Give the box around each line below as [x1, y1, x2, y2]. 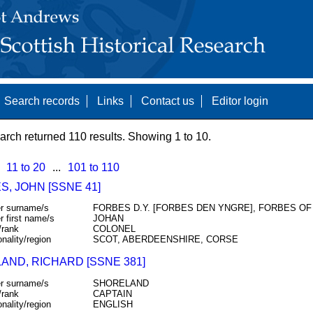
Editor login [211, 95, 268, 107]
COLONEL [92, 224, 136, 235]
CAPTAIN [92, 288, 132, 299]
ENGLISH [92, 298, 133, 310]
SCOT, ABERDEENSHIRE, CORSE [92, 234, 238, 245]
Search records [3, 95, 80, 107]
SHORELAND [92, 277, 149, 289]
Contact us [140, 95, 194, 107]
